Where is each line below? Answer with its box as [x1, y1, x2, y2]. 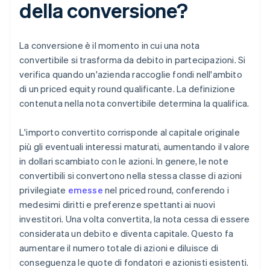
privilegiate [19, 184, 68, 196]
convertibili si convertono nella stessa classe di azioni [19, 169, 242, 182]
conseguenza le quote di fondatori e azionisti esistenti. [19, 256, 249, 269]
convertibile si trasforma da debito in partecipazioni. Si [19, 54, 246, 66]
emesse [67, 184, 103, 196]
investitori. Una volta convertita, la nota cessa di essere [19, 213, 250, 225]
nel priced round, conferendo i [102, 184, 230, 196]
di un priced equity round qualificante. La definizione [19, 83, 235, 95]
